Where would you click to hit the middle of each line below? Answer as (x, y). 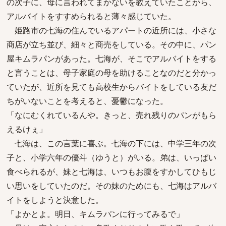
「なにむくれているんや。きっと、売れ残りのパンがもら (111, 115)
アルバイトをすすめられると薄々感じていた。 (91, 16)
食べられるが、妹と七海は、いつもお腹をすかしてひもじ (111, 172)
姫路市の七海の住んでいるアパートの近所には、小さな (111, 30)
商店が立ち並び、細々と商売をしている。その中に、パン (111, 44)
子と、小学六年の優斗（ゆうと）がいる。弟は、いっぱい (111, 157)
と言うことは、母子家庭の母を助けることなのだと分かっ (111, 73)
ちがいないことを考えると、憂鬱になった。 (87, 101)
